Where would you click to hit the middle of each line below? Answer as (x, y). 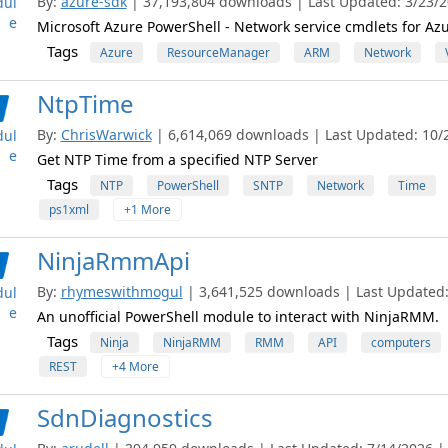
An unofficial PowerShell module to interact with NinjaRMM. (237, 316)
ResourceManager (218, 52)
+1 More (147, 209)
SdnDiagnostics (124, 417)
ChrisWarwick (106, 134)
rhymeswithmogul (121, 291)
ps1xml (68, 209)
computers (400, 342)
